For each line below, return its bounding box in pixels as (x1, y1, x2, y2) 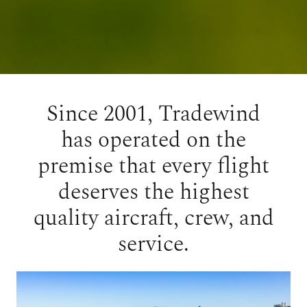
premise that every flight (38, 149, 269, 183)
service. (118, 228, 189, 261)
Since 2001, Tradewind (47, 97, 260, 131)
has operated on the (61, 123, 246, 157)
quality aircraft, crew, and (33, 201, 274, 235)
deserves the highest (58, 175, 249, 209)
